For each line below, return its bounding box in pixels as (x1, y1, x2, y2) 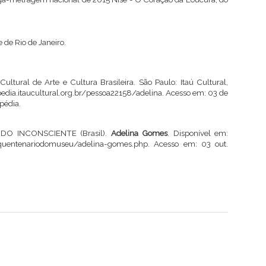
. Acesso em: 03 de (162, 88, 228, 98)
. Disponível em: (167, 128, 228, 138)
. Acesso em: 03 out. (148, 138, 228, 148)
